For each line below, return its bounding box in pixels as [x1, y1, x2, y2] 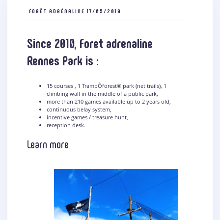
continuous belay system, [47, 105, 111, 113]
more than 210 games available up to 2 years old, [47, 97, 171, 105]
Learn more [27, 137, 69, 151]
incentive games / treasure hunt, [47, 113, 128, 121]
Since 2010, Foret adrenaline [27, 34, 153, 51]
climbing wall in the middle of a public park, [47, 89, 158, 97]
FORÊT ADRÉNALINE [29, 7, 85, 14]
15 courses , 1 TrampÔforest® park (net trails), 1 [47, 82, 166, 89]
